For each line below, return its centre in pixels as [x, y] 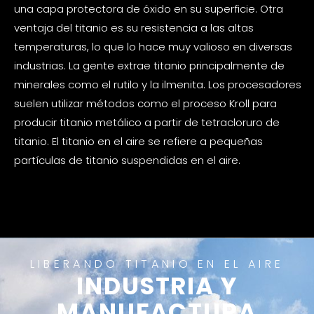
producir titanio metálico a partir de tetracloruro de [147, 123]
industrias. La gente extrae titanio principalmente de [149, 66]
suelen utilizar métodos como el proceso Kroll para [145, 104]
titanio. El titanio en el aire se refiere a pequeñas [138, 142]
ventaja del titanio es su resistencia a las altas [134, 28]
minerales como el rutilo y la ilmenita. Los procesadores [158, 85]
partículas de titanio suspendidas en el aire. [127, 161]
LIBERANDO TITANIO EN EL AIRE [157, 264]
